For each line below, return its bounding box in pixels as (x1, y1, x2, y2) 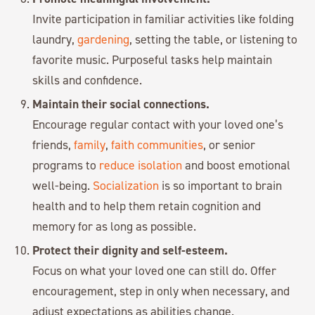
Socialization (93, 178, 160, 193)
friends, (32, 137, 75, 153)
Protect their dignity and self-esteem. (32, 242, 229, 259)
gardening (77, 32, 130, 47)
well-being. (32, 178, 94, 193)
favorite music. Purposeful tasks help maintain (32, 52, 273, 67)
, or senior (203, 137, 256, 153)
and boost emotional (182, 157, 291, 173)
